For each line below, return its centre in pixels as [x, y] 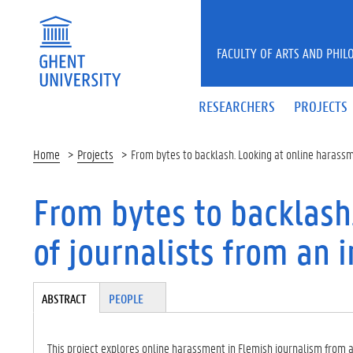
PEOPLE [126, 298]
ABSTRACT [64, 298]
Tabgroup [59, 289]
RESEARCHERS [237, 106]
